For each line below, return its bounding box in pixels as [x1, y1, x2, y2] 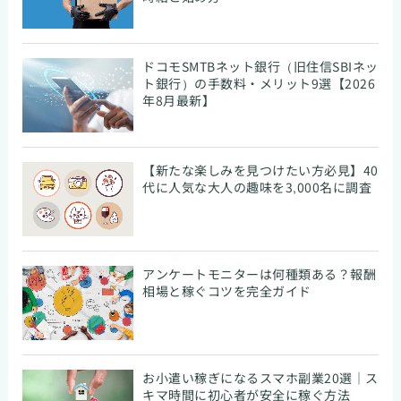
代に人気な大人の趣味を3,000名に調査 [142, 177, 372, 196]
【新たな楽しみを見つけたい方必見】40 [142, 160, 379, 179]
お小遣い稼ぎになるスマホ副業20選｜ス [142, 368, 379, 387]
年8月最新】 [142, 90, 216, 109]
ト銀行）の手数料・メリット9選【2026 [142, 73, 376, 92]
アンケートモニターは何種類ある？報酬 [142, 264, 377, 283]
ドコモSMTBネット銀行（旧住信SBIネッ [142, 56, 379, 75]
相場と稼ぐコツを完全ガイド [142, 281, 311, 300]
